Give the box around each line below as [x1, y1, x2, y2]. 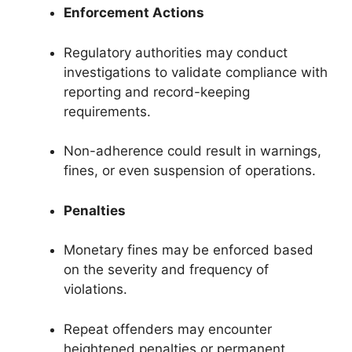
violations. [64, 281, 127, 298]
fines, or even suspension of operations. [64, 163, 316, 179]
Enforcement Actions [64, 5, 204, 21]
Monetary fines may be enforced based [64, 242, 313, 258]
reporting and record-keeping [64, 83, 250, 100]
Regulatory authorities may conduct [64, 44, 288, 60]
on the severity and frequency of [64, 262, 269, 278]
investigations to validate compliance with [64, 64, 328, 80]
